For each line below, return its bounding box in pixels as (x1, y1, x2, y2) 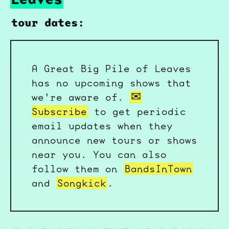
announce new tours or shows (32, 134, 197, 146)
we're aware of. (32, 91, 130, 103)
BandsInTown (125, 163, 192, 175)
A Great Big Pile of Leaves (32, 62, 191, 75)
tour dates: (11, 15, 84, 30)
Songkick (57, 177, 106, 189)
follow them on (32, 163, 124, 175)
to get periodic (88, 105, 186, 118)
